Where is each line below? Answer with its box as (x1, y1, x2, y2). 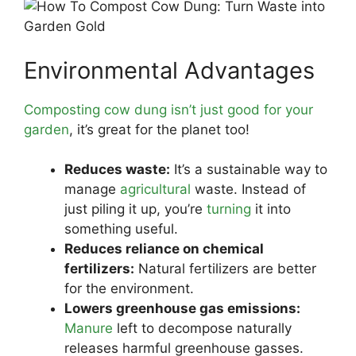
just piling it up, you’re (64, 201, 207, 217)
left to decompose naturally (113, 320, 292, 336)
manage (64, 181, 120, 197)
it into (251, 201, 291, 217)
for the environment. (64, 281, 194, 296)
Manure (64, 320, 113, 336)
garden (24, 121, 69, 137)
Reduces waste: (64, 161, 170, 177)
